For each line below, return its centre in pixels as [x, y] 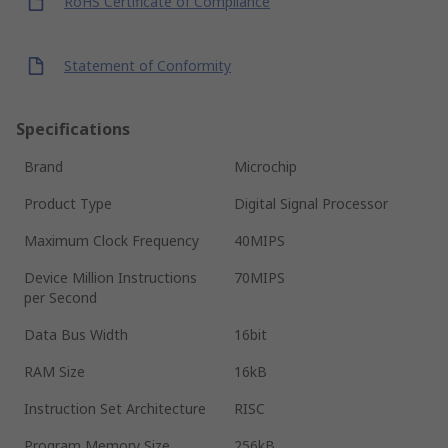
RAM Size [54, 371]
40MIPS [259, 240]
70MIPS [259, 277]
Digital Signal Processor [311, 203]
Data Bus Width [76, 334]
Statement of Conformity [147, 66]
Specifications [73, 128]
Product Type [68, 203]
